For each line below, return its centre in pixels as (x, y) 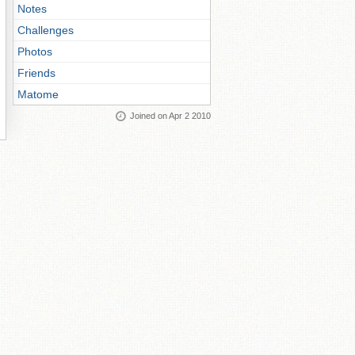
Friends (36, 73)
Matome (38, 94)
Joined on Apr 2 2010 (170, 116)
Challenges (46, 30)
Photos (35, 52)
